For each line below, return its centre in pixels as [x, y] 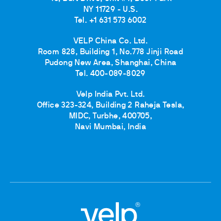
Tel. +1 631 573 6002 [110, 20]
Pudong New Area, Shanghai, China [110, 63]
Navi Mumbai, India [110, 127]
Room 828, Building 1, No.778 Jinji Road [110, 52]
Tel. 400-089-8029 [110, 74]
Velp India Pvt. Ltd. [110, 94]
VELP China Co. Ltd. [110, 41]
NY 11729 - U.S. [110, 10]
